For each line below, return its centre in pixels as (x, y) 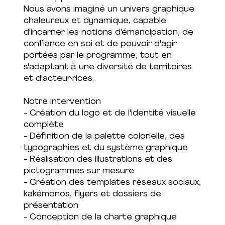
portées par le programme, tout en (97, 55)
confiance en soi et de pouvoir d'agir (100, 44)
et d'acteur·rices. (59, 79)
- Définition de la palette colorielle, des (104, 136)
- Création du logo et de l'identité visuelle (109, 113)
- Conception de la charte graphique (100, 217)
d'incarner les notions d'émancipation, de (108, 32)
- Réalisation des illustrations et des (98, 159)
